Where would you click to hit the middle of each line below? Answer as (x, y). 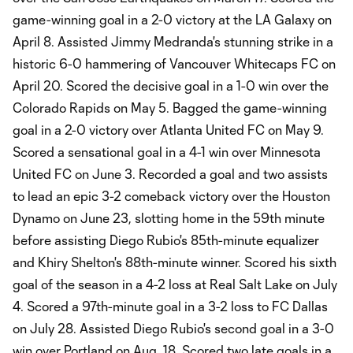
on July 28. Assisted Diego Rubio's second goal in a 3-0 (173, 328)
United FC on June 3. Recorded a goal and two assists (170, 173)
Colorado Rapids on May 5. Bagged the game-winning (170, 107)
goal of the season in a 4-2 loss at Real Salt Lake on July (175, 284)
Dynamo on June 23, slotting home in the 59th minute (169, 217)
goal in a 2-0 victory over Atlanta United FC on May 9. (168, 129)
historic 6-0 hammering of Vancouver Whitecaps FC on (174, 63)
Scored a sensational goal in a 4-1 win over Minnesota (167, 151)
